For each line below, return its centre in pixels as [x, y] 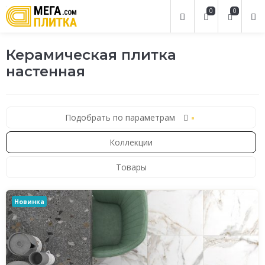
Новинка [30, 201]
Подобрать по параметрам [121, 117]
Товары [131, 167]
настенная [46, 71]
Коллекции [131, 142]
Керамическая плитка [91, 55]
